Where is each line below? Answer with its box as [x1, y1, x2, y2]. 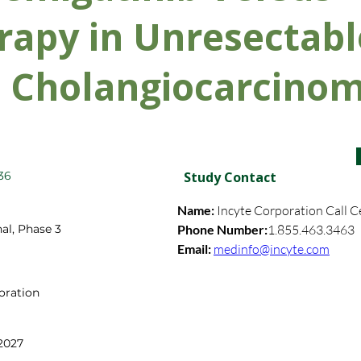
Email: [177, 241, 214, 256]
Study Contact [184, 168, 276, 186]
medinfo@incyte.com [214, 241, 330, 257]
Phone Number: [177, 222, 268, 237]
